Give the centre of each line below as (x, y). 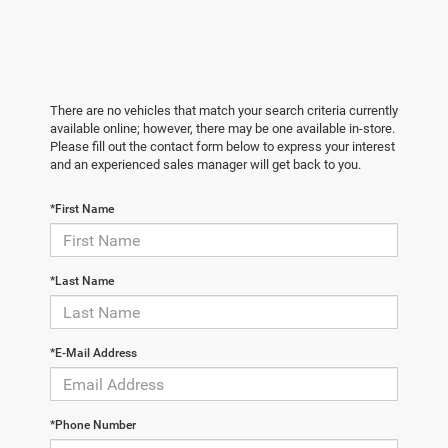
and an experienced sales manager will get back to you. (205, 165)
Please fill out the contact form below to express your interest (222, 147)
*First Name (82, 209)
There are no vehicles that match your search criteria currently (224, 111)
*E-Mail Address (93, 353)
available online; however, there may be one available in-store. (222, 129)
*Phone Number (93, 425)
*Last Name (82, 281)
